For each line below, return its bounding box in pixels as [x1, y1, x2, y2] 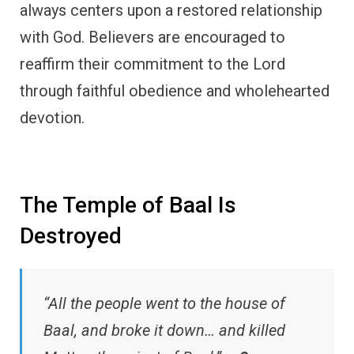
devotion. [20, 107, 85, 127]
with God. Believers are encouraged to [20, 27, 285, 47]
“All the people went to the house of [43, 294, 285, 314]
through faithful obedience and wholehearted [20, 81, 330, 100]
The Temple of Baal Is [20, 191, 236, 218]
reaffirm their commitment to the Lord [20, 54, 285, 73]
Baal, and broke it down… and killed [43, 321, 285, 341]
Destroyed [20, 222, 122, 249]
